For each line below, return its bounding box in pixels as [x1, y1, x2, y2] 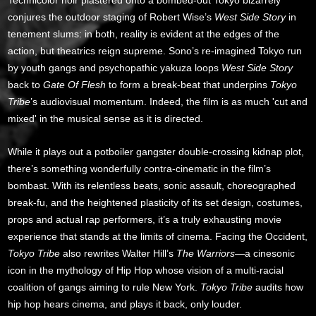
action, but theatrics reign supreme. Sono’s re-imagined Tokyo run [8, 44, 303, 56]
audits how [253, 281, 304, 293]
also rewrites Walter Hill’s [60, 247, 177, 259]
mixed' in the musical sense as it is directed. [8, 112, 204, 124]
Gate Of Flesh [43, 78, 109, 90]
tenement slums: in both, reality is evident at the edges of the [8, 28, 280, 39]
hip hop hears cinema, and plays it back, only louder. [8, 298, 243, 310]
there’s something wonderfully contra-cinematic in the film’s [8, 162, 272, 174]
